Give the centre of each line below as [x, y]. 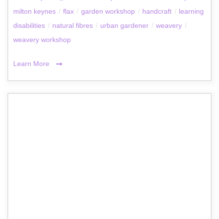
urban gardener [124, 26]
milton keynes [34, 11]
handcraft [157, 11]
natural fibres [73, 26]
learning [191, 11]
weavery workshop [42, 40]
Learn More [32, 64]
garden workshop [108, 11]
